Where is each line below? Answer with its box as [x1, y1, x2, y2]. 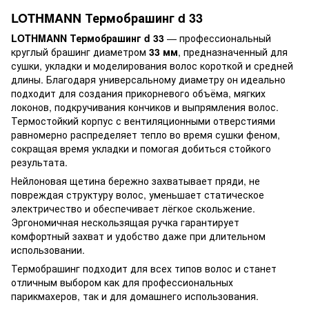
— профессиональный [164, 30, 271, 45]
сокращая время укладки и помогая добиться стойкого [11, 141, 271, 155]
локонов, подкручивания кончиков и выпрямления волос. [11, 99, 279, 114]
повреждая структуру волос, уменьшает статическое [11, 187, 264, 201]
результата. [11, 154, 68, 169]
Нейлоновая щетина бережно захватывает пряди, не [11, 173, 260, 188]
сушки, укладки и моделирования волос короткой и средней [11, 58, 293, 72]
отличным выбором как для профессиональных [11, 275, 233, 289]
